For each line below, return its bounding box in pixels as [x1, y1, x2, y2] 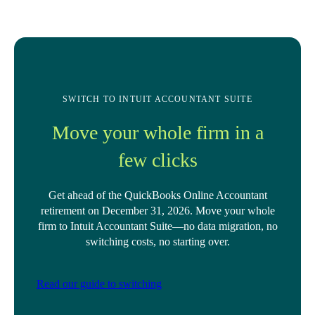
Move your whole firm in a [51, 122, 264, 143]
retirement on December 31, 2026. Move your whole [40, 205, 275, 217]
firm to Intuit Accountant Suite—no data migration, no [37, 220, 278, 232]
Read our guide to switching [37, 278, 162, 290]
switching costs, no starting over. [85, 236, 230, 247]
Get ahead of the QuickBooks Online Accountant [48, 189, 267, 201]
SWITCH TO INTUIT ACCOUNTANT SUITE [63, 94, 252, 104]
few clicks [117, 149, 198, 171]
